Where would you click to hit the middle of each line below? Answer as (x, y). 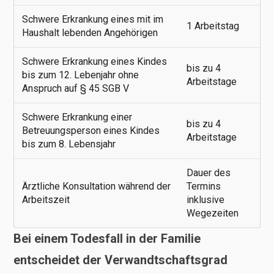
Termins (203, 186)
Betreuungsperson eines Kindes (91, 130)
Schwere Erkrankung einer (77, 117)
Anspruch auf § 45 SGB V (75, 88)
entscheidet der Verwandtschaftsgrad (120, 260)
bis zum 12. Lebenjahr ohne (80, 75)
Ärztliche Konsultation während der (96, 186)
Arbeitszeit (46, 199)
